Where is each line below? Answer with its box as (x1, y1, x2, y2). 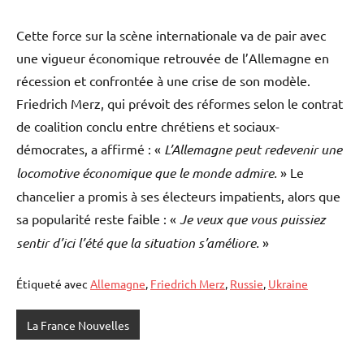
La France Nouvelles (26, 317, 129, 332)
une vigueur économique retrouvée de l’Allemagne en (16, 50, 329, 67)
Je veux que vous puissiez (180, 210, 325, 228)
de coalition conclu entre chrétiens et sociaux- (16, 118, 279, 135)
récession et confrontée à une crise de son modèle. (16, 72, 310, 89)
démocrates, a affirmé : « (16, 141, 164, 158)
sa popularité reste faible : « (16, 210, 180, 227)
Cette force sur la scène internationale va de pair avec (16, 27, 326, 44)
